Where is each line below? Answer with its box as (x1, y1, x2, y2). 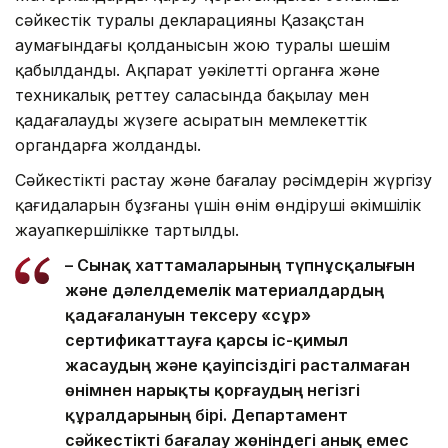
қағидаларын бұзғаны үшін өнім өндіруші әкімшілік (15, 194, 421, 215)
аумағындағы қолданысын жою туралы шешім (15, 34, 390, 55)
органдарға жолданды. (15, 134, 201, 155)
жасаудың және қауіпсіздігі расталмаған (65, 354, 410, 375)
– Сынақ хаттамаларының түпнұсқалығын (65, 254, 415, 275)
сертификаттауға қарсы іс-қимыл (65, 329, 348, 350)
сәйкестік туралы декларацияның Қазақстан (15, 9, 364, 30)
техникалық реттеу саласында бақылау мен (15, 84, 369, 105)
